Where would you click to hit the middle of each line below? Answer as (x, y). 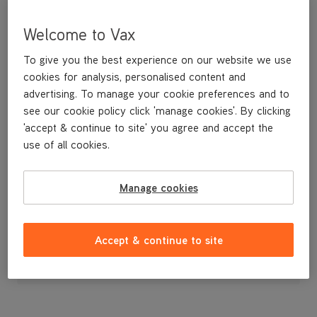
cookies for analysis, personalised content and (135, 77)
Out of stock (158, 270)
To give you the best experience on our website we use (158, 60)
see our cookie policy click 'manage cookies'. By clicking (157, 111)
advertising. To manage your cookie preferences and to (157, 94)
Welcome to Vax (80, 34)
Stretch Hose (46, 161)
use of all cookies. (67, 145)
